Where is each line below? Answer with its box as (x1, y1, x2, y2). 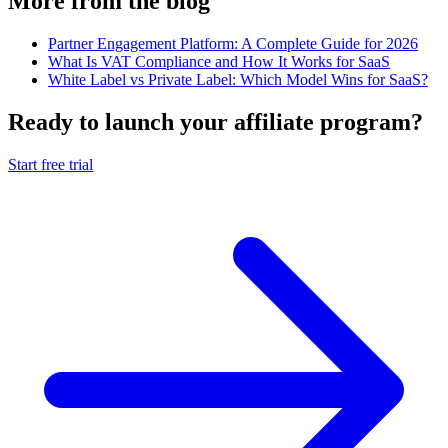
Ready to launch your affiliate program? (8, 108, 423, 135)
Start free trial (8, 155, 93, 173)
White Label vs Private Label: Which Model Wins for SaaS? (48, 70, 428, 88)
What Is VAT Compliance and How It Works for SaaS (48, 52, 390, 70)
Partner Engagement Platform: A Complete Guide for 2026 (48, 34, 418, 52)
